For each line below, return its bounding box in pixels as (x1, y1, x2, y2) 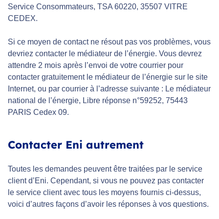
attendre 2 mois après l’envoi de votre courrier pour (8, 61, 183, 70)
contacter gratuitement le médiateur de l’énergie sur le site (8, 73, 208, 82)
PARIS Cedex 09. (8, 108, 69, 117)
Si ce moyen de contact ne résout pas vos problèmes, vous (8, 38, 211, 46)
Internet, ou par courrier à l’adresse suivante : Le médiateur (8, 85, 211, 93)
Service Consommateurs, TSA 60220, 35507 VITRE (8, 2, 188, 11)
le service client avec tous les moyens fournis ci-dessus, (8, 188, 201, 197)
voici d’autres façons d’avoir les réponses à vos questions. (8, 200, 209, 209)
